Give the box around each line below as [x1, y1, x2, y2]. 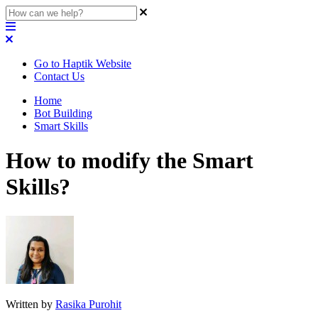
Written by [6, 297, 55, 310]
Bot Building [34, 107, 92, 119]
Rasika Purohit [55, 297, 121, 310]
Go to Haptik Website [34, 57, 131, 70]
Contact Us [34, 70, 84, 82]
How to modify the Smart [6, 148, 253, 174]
